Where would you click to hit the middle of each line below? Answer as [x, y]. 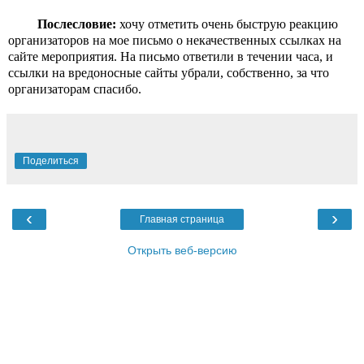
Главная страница [182, 219]
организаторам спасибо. [75, 89]
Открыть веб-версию [182, 250]
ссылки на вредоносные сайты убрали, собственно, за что [169, 72]
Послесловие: [77, 24]
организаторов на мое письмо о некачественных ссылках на [175, 40]
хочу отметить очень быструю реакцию [227, 24]
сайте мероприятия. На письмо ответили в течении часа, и [171, 56]
